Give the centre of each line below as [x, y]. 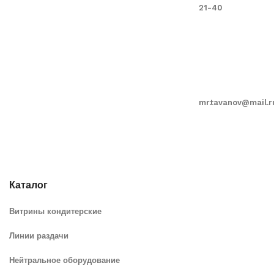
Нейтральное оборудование [65, 261]
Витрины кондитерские [55, 212]
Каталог [28, 185]
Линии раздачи [39, 236]
